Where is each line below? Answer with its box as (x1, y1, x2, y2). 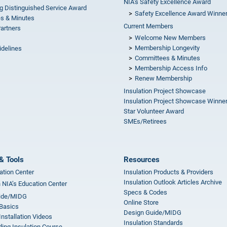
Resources (124, 155, 160, 164)
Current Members (124, 22, 173, 30)
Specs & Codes (124, 188, 167, 196)
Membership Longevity (135, 44, 200, 52)
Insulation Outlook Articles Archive (124, 178, 222, 186)
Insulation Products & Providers (124, 168, 213, 176)
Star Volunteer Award (124, 107, 184, 115)
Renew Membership (135, 74, 192, 82)
